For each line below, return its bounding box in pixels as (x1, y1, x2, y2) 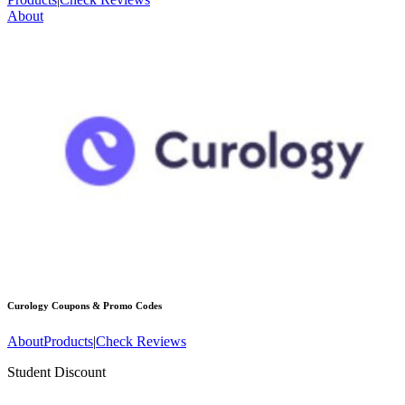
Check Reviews (96, 334, 186, 350)
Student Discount (7, 364, 106, 381)
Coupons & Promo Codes (49, 300, 162, 312)
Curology (7, 300, 49, 312)
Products (43, 334, 93, 350)
